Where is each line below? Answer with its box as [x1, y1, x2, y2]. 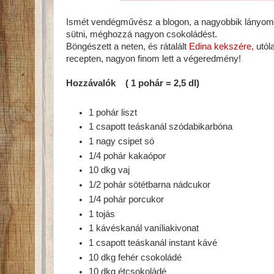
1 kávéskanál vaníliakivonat [89, 223, 199, 234]
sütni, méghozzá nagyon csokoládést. [66, 29, 217, 40]
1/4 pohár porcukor [89, 194, 165, 204]
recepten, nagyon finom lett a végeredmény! [66, 54, 241, 64]
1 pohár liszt [89, 107, 138, 117]
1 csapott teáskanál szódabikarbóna [89, 122, 233, 132]
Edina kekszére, [189, 42, 254, 52]
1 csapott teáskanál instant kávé [89, 237, 220, 248]
